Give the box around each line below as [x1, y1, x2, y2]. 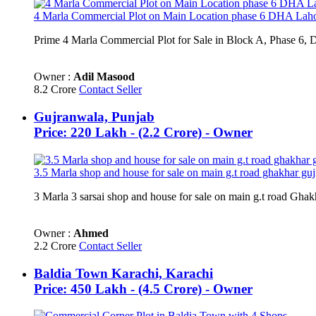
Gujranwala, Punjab [34, 109, 154, 125]
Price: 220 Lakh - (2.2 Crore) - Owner [34, 125, 253, 140]
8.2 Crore [34, 83, 79, 96]
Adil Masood [73, 71, 135, 83]
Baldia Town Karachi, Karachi [34, 265, 213, 281]
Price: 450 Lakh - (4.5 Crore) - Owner [34, 281, 253, 296]
